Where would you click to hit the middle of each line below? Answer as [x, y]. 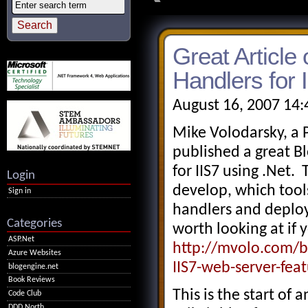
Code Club [25, 294]
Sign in [20, 191]
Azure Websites [35, 253]
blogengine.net [34, 266]
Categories [34, 223]
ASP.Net [22, 239]
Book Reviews [32, 280]
